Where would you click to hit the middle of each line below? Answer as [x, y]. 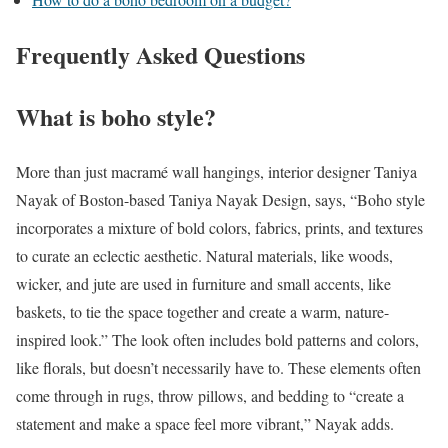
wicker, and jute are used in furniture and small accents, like [203, 283]
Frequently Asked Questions [160, 54]
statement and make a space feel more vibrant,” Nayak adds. [205, 423]
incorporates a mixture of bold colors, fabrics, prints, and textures [219, 227]
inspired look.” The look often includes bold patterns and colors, [217, 339]
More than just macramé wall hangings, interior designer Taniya [216, 171]
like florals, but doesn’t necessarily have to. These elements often [218, 367]
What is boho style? [116, 116]
